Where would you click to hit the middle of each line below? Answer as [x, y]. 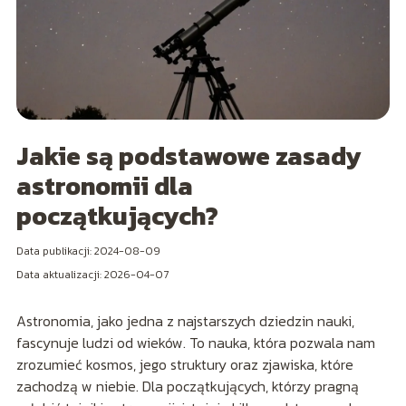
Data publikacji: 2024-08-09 [88, 251]
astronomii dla [104, 186]
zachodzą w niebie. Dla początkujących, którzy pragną [187, 387]
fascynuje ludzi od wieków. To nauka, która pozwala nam [195, 343]
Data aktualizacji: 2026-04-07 [92, 275]
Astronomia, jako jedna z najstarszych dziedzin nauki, [185, 321]
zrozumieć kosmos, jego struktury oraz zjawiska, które [184, 365]
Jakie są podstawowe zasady [188, 156]
